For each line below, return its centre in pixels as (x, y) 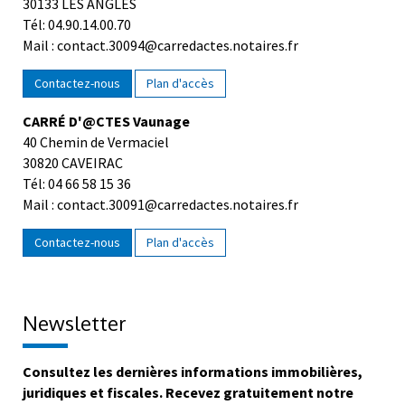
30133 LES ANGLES (80, 14)
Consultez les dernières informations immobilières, (193, 382)
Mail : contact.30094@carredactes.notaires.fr (160, 56)
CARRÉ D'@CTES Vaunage (106, 132)
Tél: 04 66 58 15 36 (77, 194)
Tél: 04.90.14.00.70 (77, 35)
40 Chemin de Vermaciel (96, 152)
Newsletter (75, 333)
